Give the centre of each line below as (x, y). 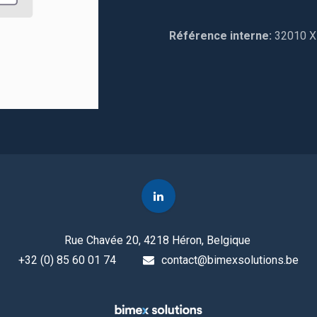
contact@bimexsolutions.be (230, 260)
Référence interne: (222, 36)
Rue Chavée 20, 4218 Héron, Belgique (158, 241)
